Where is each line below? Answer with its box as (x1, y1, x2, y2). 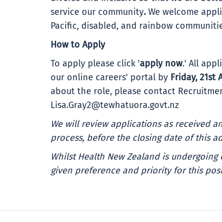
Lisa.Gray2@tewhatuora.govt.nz (51, 101, 179, 110)
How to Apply (51, 41, 105, 50)
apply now (140, 59, 182, 68)
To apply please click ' (51, 59, 140, 68)
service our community (51, 8, 144, 17)
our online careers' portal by (51, 73, 170, 82)
